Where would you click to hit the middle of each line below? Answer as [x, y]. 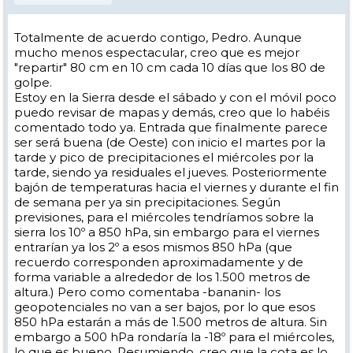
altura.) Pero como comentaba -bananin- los [147, 292]
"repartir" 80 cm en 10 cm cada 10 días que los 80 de [170, 67]
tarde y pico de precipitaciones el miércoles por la [164, 157]
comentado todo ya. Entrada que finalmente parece [171, 127]
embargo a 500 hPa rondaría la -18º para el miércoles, [174, 337]
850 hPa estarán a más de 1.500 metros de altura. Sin [171, 322]
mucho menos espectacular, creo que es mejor [157, 52]
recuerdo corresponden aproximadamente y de [159, 262]
